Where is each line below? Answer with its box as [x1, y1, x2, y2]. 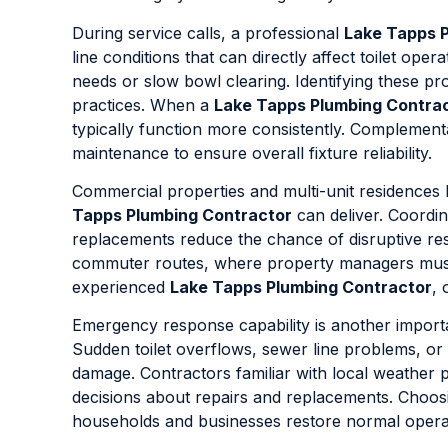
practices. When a [72, 94, 214, 115]
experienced [72, 276, 170, 297]
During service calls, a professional [72, 22, 344, 43]
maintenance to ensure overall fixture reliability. [72, 142, 432, 163]
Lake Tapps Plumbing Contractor [170, 276, 432, 297]
